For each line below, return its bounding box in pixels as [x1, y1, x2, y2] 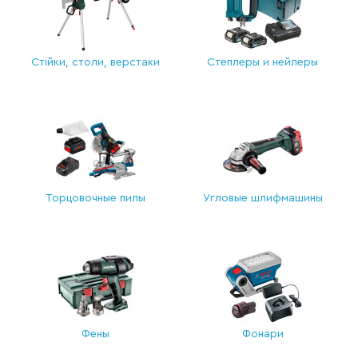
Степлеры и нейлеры [207, 57, 318, 68]
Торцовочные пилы [46, 193, 145, 204]
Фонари [241, 328, 284, 340]
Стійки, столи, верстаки [31, 57, 160, 68]
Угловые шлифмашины [202, 193, 323, 204]
